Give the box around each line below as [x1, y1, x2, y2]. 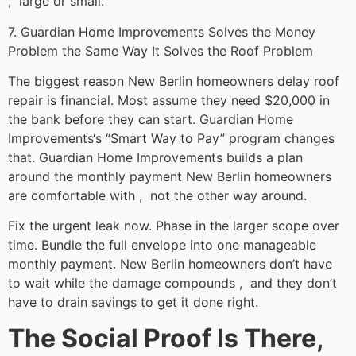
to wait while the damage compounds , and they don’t [8, 275, 337, 292]
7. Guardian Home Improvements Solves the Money [8, 23, 315, 40]
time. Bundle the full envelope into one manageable [8, 237, 316, 253]
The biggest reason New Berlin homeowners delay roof [8, 73, 339, 90]
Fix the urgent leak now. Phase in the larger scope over [8, 218, 339, 234]
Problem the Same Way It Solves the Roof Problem [8, 42, 313, 59]
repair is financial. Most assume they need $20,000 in [8, 92, 330, 109]
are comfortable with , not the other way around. [8, 188, 307, 204]
